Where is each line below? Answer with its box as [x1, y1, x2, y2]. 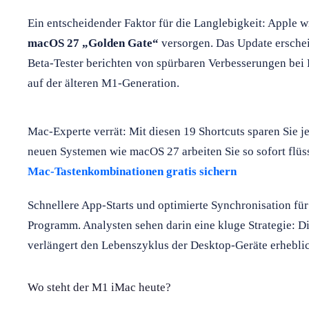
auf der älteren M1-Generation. [28, 76, 179, 90]
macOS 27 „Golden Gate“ [28, 36, 159, 50]
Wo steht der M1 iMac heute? [28, 280, 171, 294]
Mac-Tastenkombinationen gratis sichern [28, 164, 237, 178]
